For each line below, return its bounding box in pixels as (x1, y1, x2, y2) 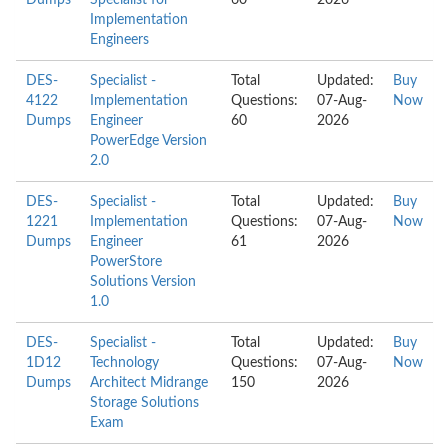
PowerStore (90, 255, 162, 269)
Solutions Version (90, 275, 196, 289)
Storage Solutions (90, 396, 199, 410)
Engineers (90, 33, 149, 47)
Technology (90, 356, 159, 370)
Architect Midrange (90, 376, 208, 390)
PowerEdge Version (90, 134, 207, 148)
